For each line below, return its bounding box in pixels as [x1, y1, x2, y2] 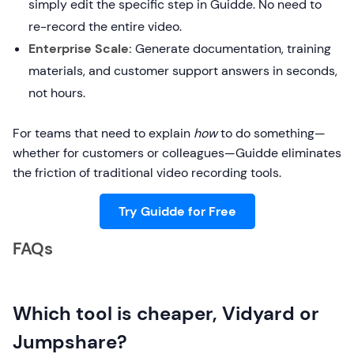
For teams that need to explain [13, 125, 194, 142]
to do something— [217, 125, 326, 142]
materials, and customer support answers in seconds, [28, 62, 337, 80]
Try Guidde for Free [118, 203, 236, 220]
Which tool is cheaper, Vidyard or [13, 301, 319, 326]
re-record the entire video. [28, 18, 182, 36]
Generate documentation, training [132, 40, 331, 58]
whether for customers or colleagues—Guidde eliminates [13, 145, 341, 162]
